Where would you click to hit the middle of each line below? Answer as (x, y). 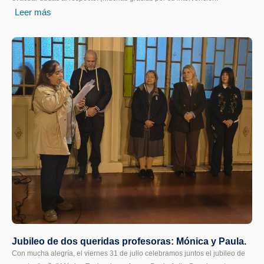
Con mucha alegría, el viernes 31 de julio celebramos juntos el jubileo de (128, 253)
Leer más (33, 12)
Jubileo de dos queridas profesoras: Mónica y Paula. (129, 241)
